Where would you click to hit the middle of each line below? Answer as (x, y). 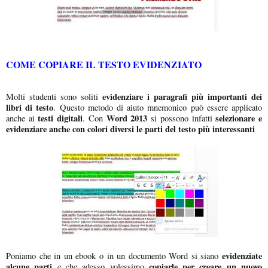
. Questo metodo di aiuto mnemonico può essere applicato (158, 107)
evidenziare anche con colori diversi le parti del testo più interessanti (130, 129)
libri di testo (30, 107)
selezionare (235, 118)
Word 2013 (127, 118)
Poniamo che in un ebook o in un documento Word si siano (114, 255)
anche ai (20, 118)
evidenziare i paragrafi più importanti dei (182, 96)
